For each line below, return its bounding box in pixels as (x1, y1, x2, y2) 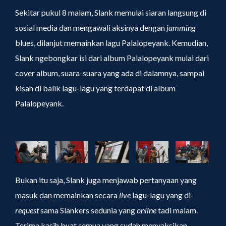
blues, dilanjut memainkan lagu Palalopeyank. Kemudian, (15, 37, 208, 47)
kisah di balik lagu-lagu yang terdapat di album (15, 83, 176, 93)
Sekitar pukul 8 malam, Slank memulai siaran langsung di (15, 7, 206, 17)
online (137, 205, 156, 215)
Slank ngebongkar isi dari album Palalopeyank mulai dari (15, 52, 209, 63)
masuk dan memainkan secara (15, 190, 119, 200)
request (15, 205, 39, 215)
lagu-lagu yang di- (131, 190, 194, 200)
